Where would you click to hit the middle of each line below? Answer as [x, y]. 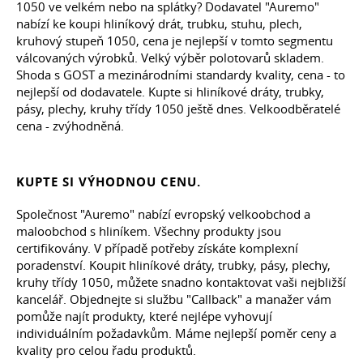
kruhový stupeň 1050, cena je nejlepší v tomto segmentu [175, 41]
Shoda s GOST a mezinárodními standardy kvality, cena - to [181, 75]
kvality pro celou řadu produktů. [106, 350]
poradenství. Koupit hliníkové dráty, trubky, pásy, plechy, [173, 265]
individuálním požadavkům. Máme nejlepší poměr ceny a [176, 333]
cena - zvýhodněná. [70, 126]
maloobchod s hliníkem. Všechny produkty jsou [149, 231]
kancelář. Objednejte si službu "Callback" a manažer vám [174, 299]
